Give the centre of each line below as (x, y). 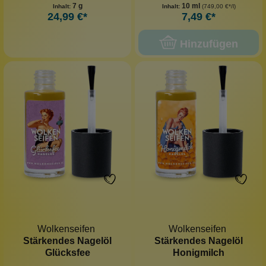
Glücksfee (67, 252)
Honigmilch (199, 252)
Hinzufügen (209, 44)
